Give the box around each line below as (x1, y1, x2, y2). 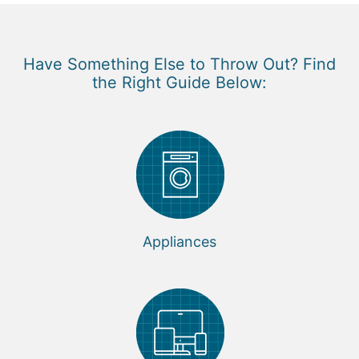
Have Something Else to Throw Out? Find (23, 54, 336, 75)
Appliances (143, 233, 216, 251)
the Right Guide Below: (92, 73, 267, 93)
